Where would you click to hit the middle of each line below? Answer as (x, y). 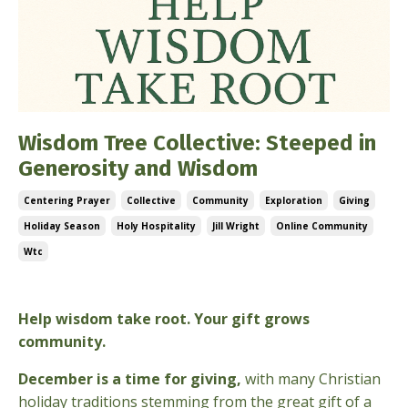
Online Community (322, 226)
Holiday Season (62, 226)
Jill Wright (236, 226)
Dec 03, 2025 (61, 287)
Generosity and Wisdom (138, 168)
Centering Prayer (67, 200)
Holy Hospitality (156, 226)
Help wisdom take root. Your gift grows (164, 319)
